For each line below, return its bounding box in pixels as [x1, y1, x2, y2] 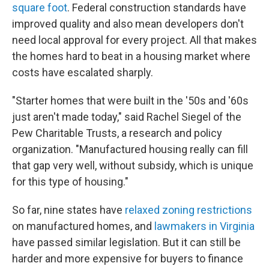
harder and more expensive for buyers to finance [12, 252, 243, 265]
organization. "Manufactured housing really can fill [12, 143, 248, 156]
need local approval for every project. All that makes [12, 34, 257, 46]
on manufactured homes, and [12, 220, 154, 232]
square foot [12, 1, 67, 14]
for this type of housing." [12, 175, 128, 188]
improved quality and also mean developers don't [12, 17, 244, 30]
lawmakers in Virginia [154, 220, 255, 232]
